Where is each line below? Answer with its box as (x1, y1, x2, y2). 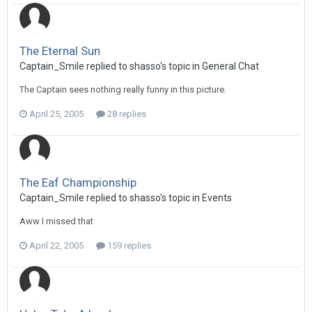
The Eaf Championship (19, 175, 136, 189)
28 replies (105, 109, 146, 119)
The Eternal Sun (19, 44, 100, 58)
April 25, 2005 (29, 109, 84, 119)
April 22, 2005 (29, 240, 84, 251)
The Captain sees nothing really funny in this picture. (19, 84, 226, 95)
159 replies (105, 240, 151, 251)
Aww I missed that (19, 216, 93, 226)
